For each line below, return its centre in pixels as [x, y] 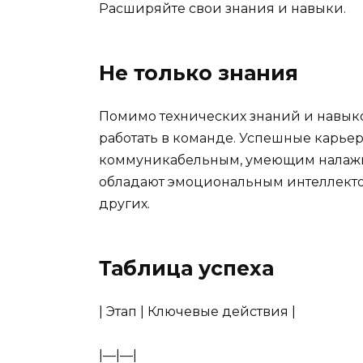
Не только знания [199, 73]
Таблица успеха [186, 268]
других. [124, 203]
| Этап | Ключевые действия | [197, 311]
